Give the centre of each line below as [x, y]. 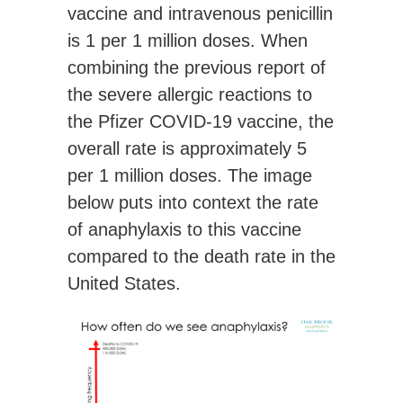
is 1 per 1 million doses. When [188, 41]
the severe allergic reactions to [190, 95]
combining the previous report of [197, 68]
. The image [264, 176]
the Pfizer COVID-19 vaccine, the [201, 122]
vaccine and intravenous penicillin [200, 14]
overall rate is [124, 149]
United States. [124, 284]
